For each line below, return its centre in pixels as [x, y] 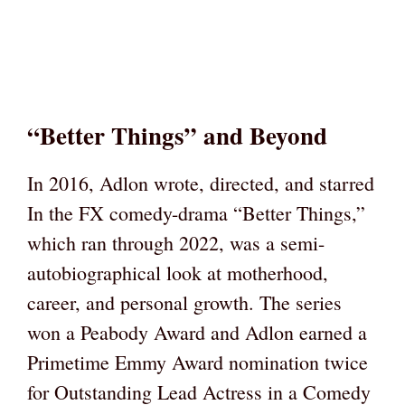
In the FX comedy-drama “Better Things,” [196, 212]
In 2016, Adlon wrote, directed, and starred [201, 183]
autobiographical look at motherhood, [178, 272]
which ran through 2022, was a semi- [176, 242]
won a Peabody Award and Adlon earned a [197, 332]
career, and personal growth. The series [184, 302]
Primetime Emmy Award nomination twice [198, 362]
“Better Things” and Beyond [177, 135]
